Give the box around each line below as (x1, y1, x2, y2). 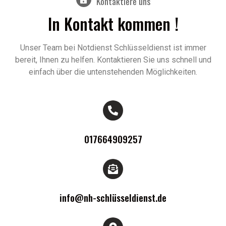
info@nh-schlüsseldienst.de (60, 190, 166, 205)
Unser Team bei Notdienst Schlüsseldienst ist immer (20, 43, 206, 53)
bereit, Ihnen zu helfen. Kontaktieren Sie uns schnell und (15, 55, 211, 65)
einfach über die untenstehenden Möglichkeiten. (29, 67, 197, 77)
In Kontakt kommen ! (47, 12, 179, 36)
